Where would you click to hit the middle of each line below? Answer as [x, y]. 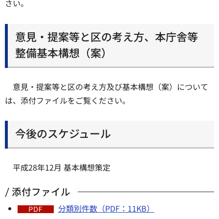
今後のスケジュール [63, 133]
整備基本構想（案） [64, 52]
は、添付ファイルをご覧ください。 [67, 100]
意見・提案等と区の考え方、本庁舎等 [107, 36]
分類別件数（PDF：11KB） [106, 208]
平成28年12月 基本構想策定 [62, 167]
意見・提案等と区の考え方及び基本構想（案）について [110, 86]
